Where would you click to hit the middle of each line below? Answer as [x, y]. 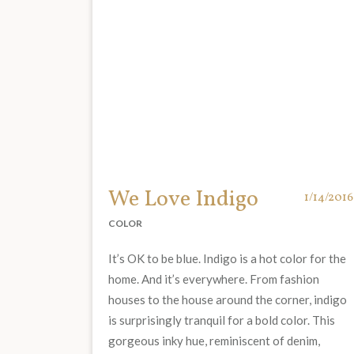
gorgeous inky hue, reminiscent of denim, [214, 340]
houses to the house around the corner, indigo [228, 299]
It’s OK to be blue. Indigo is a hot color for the [227, 258]
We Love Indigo [183, 199]
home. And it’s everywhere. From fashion [214, 279]
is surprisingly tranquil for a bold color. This [222, 320]
